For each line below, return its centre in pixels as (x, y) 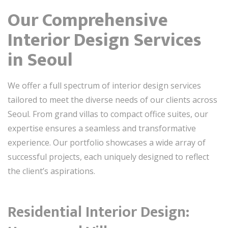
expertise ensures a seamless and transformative (102, 128)
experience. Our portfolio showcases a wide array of (107, 142)
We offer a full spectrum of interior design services (104, 85)
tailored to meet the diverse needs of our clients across (112, 99)
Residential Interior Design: (98, 212)
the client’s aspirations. (51, 171)
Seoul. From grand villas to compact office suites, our (108, 114)
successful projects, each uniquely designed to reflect (108, 156)
